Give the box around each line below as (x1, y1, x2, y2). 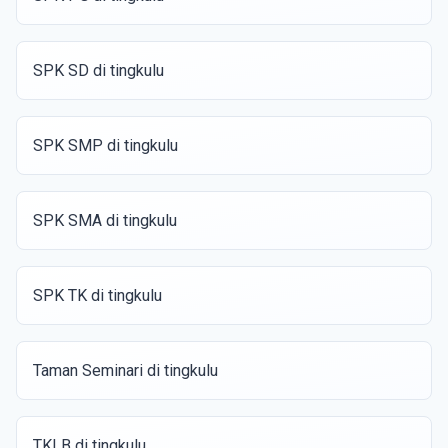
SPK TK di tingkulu (33, 286, 162, 305)
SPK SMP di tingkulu (33, 136, 178, 155)
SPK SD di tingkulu (33, 61, 164, 80)
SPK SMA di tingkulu (33, 211, 177, 230)
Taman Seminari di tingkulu (33, 361, 218, 380)
